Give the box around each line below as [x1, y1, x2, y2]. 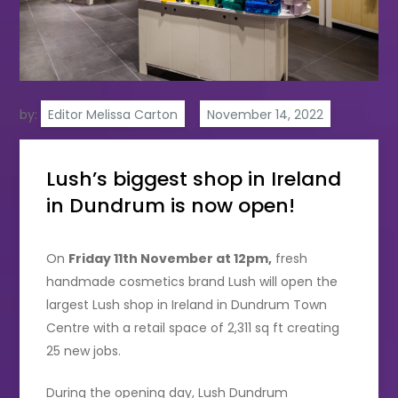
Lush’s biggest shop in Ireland [46, 164, 342, 193]
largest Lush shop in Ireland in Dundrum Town [46, 295, 328, 314]
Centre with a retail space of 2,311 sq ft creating [46, 318, 340, 337]
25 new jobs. [46, 341, 125, 360]
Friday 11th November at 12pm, [68, 249, 273, 267]
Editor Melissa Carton [48, 105, 179, 123]
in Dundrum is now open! [46, 191, 296, 219]
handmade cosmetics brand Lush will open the [46, 272, 338, 291]
